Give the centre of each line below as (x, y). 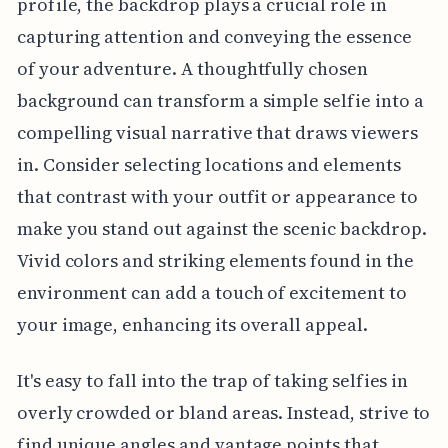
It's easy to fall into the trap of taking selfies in (212, 381)
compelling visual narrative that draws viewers (217, 133)
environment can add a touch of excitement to (211, 293)
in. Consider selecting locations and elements (208, 165)
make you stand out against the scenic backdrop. (221, 229)
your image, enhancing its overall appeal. (192, 325)
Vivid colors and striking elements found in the (215, 261)
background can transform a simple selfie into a (220, 101)
